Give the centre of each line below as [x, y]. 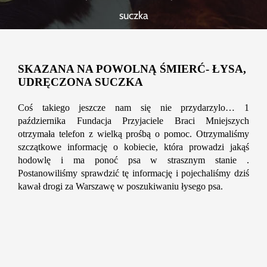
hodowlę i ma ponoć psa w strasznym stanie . [133, 160]
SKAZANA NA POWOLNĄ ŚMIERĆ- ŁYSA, [132, 69]
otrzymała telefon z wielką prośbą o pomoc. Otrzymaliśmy [133, 134]
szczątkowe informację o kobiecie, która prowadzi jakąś [133, 147]
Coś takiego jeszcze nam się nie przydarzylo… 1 [133, 108]
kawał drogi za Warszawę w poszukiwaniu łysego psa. [120, 187]
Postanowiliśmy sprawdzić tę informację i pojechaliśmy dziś [133, 173]
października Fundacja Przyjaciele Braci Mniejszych [133, 121]
